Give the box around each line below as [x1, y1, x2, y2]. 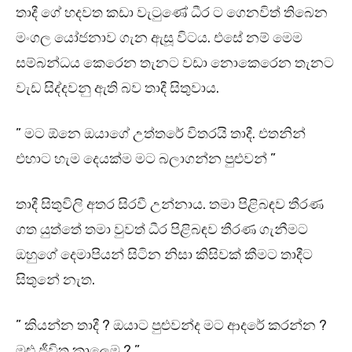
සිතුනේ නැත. [16, 271, 95, 289]
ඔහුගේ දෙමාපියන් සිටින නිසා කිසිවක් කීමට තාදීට [16, 246, 313, 264]
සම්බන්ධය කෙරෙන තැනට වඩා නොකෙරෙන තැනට [16, 54, 334, 72]
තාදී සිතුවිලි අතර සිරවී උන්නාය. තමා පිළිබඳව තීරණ [16, 196, 324, 214]
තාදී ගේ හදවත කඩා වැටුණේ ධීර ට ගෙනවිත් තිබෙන [16, 4, 328, 22]
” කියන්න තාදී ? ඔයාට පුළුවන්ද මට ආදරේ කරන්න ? [16, 317, 327, 335]
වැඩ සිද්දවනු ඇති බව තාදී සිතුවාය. [16, 79, 219, 97]
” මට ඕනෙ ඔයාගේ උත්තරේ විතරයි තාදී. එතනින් [16, 125, 306, 143]
